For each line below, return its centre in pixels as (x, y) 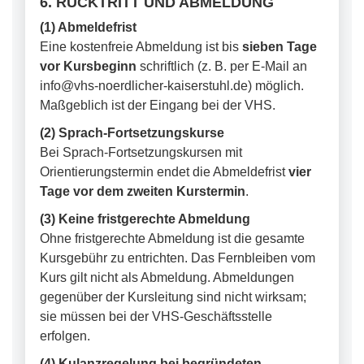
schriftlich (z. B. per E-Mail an (222, 66)
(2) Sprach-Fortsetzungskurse (132, 133)
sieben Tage (279, 47)
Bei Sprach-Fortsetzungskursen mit (141, 152)
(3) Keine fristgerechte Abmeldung (145, 219)
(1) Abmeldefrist (88, 27)
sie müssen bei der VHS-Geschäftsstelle (156, 316)
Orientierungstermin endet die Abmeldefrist (164, 172)
